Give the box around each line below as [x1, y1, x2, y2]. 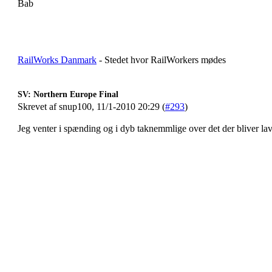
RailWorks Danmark [18, 55, 97, 65]
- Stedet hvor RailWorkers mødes [97, 55, 226, 65]
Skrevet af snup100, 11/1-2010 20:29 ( [18, 101, 165, 112]
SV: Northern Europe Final [18, 90, 118, 99]
